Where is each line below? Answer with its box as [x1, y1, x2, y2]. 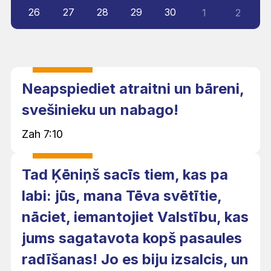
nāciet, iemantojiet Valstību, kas [22, 207, 249, 226]
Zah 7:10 [22, 127, 63, 140]
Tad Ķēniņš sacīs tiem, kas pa [22, 165, 228, 183]
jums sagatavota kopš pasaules [22, 229, 242, 247]
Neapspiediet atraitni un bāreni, [22, 79, 244, 97]
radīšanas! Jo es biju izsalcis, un [22, 250, 249, 268]
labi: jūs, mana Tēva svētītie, [22, 186, 221, 204]
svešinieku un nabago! [22, 100, 178, 119]
